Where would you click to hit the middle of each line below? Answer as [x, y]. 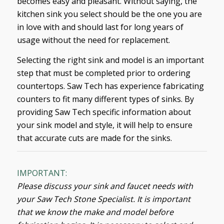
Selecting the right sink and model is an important [110, 60]
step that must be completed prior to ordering [103, 73]
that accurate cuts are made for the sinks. [94, 138]
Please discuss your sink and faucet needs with [105, 186]
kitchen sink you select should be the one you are [109, 14]
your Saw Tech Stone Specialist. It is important [103, 199]
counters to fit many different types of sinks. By [105, 99]
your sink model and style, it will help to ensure [104, 125]
